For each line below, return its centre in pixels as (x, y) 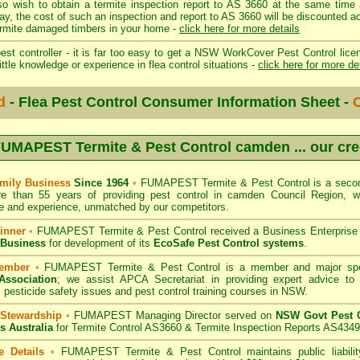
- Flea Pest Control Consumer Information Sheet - (179, 102)
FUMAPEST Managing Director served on (173, 315)
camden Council (266, 195)
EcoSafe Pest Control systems (229, 243)
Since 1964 (101, 183)
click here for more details (239, 29)
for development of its (100, 243)
